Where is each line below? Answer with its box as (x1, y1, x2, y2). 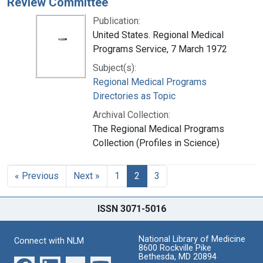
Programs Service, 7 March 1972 (93, 43, 227, 55)
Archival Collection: (93, 109, 170, 120)
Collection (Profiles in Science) (93, 137, 220, 149)
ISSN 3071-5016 (97, 203, 166, 214)
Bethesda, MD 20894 (139, 251, 217, 262)
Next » (73, 170, 100, 181)
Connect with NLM (14, 235, 84, 246)
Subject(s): (93, 62, 136, 73)
